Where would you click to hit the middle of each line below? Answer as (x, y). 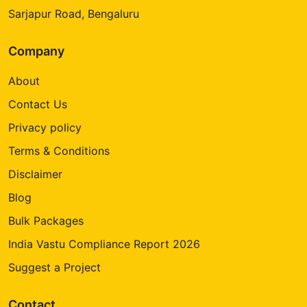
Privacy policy (45, 127)
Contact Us (38, 104)
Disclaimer (35, 174)
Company (36, 51)
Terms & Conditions (59, 150)
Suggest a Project (54, 267)
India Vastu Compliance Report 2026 (104, 244)
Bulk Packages (46, 220)
